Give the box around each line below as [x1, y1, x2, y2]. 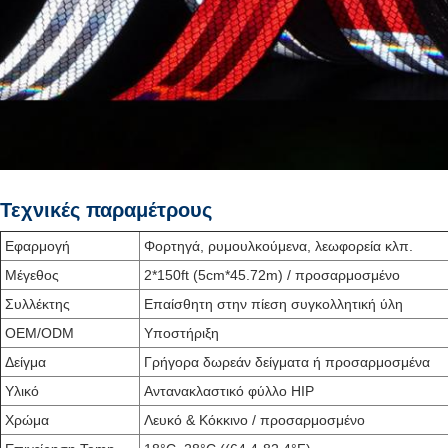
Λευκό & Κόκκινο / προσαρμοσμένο [144, 412, 365, 428]
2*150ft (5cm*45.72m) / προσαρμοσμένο [144, 267, 400, 283]
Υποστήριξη [144, 325, 219, 341]
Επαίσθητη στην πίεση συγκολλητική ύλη [144, 296, 403, 312]
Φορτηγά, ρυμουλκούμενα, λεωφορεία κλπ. [144, 238, 413, 254]
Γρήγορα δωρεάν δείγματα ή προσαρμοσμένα [144, 354, 430, 370]
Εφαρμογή [5, 238, 70, 254]
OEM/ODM [5, 325, 74, 341]
